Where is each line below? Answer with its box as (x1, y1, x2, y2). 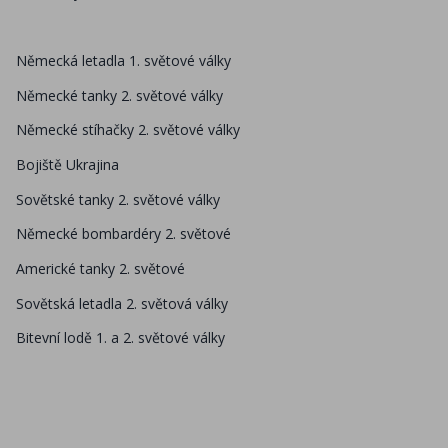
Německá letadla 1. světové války (16, 51, 231, 71)
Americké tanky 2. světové (16, 259, 185, 279)
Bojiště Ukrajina (16, 155, 119, 175)
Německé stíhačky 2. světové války (16, 120, 240, 140)
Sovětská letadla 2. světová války (16, 293, 228, 313)
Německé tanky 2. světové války (16, 85, 223, 105)
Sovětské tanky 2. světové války (16, 189, 220, 209)
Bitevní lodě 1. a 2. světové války (16, 328, 225, 348)
